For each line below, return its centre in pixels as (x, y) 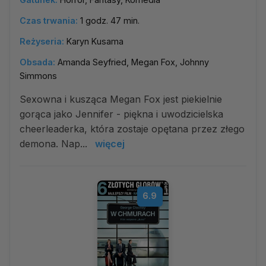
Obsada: (37, 62)
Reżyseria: (42, 41)
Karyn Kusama (95, 41)
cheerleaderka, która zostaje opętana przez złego (132, 129)
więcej (110, 144)
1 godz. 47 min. (110, 20)
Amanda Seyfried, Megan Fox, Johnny (133, 62)
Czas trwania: (49, 20)
